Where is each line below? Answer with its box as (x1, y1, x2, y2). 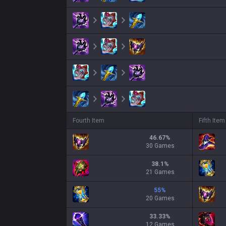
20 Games (145, 195, 175, 202)
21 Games (145, 168, 175, 176)
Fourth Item (73, 117, 104, 124)
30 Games (145, 142, 175, 149)
